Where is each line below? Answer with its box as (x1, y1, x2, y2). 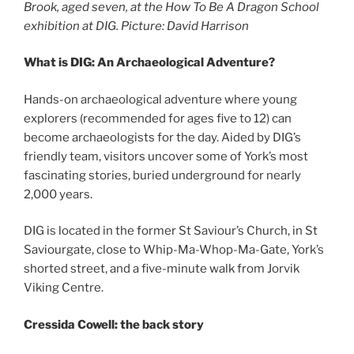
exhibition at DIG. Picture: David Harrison (24, 18, 249, 33)
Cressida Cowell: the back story (24, 317, 204, 332)
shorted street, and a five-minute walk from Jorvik (24, 262, 299, 277)
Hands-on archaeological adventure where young (24, 92, 297, 107)
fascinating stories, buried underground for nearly (24, 168, 301, 183)
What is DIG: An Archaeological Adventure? (24, 55, 275, 70)
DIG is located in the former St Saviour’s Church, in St (24, 224, 318, 239)
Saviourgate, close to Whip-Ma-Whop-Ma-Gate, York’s (24, 243, 324, 258)
